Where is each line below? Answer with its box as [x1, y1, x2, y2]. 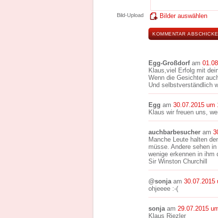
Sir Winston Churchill [148, 158, 207, 165]
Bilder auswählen [160, 12, 207, 19]
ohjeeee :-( [148, 185, 178, 192]
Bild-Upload [117, 12, 144, 18]
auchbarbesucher [148, 128, 200, 136]
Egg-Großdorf [148, 59, 190, 67]
